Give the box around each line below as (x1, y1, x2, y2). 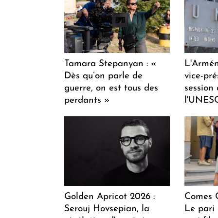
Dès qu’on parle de (64, 71, 143, 81)
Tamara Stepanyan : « (64, 59, 157, 69)
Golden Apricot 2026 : (64, 192, 155, 201)
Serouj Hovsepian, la (64, 204, 149, 214)
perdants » (64, 95, 110, 105)
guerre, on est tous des (64, 83, 158, 93)
